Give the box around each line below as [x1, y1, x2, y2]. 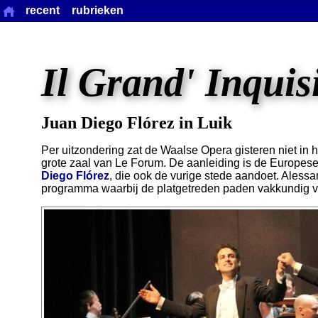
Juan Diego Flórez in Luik [41, 114, 232, 132]
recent [25, 4, 60, 17]
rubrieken [71, 4, 124, 17]
